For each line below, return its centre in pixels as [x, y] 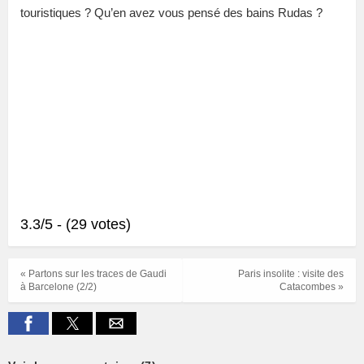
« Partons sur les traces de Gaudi [93, 274]
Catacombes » [312, 287]
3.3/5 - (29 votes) [76, 225]
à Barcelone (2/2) [58, 287]
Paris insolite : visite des [291, 274]
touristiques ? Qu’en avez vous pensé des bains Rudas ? [171, 13]
